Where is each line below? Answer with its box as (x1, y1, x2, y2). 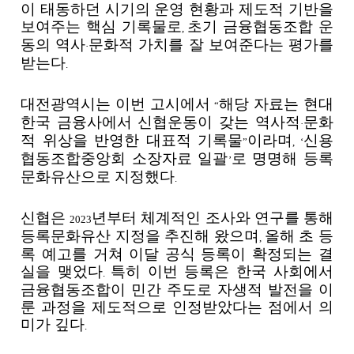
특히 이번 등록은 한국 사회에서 (110, 263, 333, 281)
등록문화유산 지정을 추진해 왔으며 (21, 228, 259, 245)
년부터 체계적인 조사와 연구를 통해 (92, 209, 333, 227)
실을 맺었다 (21, 263, 103, 281)
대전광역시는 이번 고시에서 (21, 96, 215, 113)
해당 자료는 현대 (219, 96, 333, 113)
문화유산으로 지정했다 (21, 168, 175, 186)
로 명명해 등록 (231, 150, 333, 168)
